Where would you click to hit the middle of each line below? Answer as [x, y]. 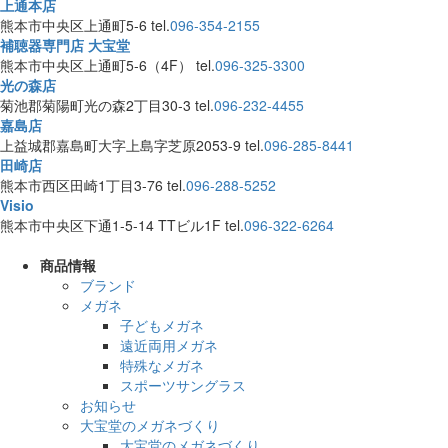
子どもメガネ [162, 324]
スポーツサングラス [183, 384]
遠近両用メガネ [169, 344]
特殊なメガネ [162, 364]
